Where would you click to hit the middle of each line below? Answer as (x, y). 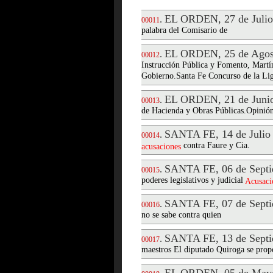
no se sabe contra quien (181, 215)
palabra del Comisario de (184, 31)
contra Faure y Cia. (215, 146)
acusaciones (161, 147)
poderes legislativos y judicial (193, 181)
